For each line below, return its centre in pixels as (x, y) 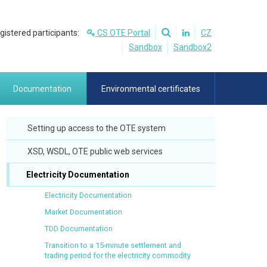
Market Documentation (83, 212)
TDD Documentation (79, 229)
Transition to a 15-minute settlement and (113, 245)
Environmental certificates (150, 89)
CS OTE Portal (123, 33)
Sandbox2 (193, 47)
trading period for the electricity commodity (118, 255)
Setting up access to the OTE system (97, 128)
